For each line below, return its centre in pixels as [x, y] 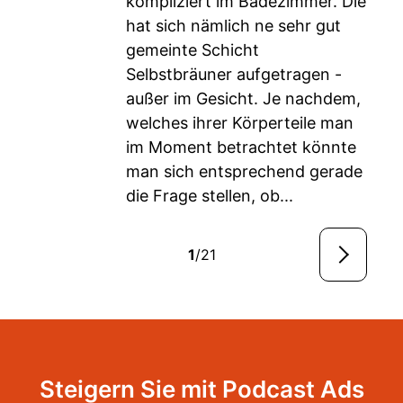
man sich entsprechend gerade [244, 171]
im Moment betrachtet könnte [241, 147]
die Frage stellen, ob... [210, 196]
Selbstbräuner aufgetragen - [234, 74]
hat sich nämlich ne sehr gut [233, 26]
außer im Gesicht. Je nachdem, [243, 99]
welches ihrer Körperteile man [240, 123]
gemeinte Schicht [193, 50]
